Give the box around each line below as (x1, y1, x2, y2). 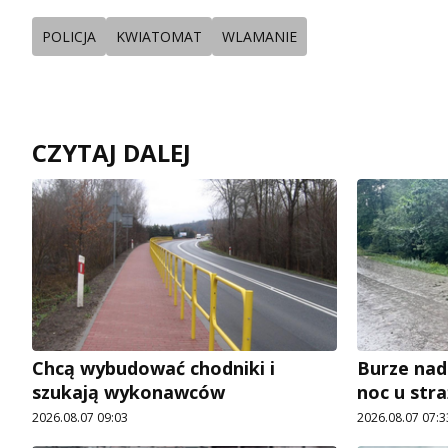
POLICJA (42, 27, 96, 47)
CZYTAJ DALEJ (32, 136, 191, 170)
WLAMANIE (222, 27, 297, 47)
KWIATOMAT (116, 27, 202, 47)
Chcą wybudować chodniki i (32, 355, 275, 380)
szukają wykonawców (32, 379, 225, 404)
